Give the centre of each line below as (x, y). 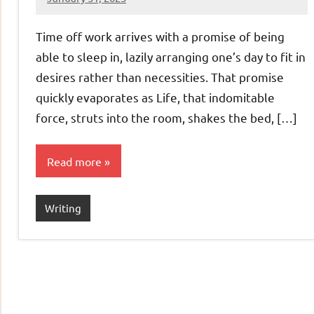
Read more (74, 161)
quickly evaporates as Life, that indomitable (155, 97)
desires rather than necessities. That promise (160, 77)
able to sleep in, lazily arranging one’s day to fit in (171, 57)
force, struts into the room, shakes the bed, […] (166, 118)
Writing (63, 207)
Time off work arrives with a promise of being (160, 36)
